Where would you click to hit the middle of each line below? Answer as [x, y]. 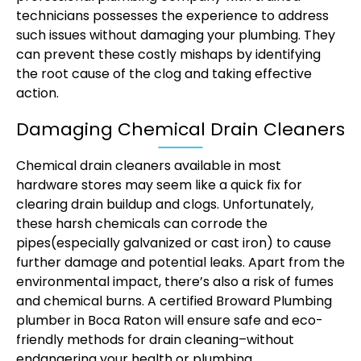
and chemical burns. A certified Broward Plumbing [174, 301]
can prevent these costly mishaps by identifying [168, 55]
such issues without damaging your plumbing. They [176, 35]
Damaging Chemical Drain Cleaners [180, 130]
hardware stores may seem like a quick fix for [159, 185]
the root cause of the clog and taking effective [164, 74]
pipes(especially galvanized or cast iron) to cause [174, 243]
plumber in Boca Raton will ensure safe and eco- [170, 321]
